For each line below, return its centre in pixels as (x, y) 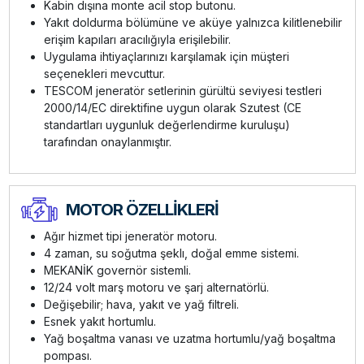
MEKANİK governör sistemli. (117, 270)
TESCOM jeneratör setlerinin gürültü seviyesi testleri (182, 90)
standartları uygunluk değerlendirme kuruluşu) (167, 124)
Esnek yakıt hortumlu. (100, 321)
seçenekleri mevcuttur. (104, 73)
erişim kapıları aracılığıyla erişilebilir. (137, 39)
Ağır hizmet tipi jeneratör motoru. (130, 236)
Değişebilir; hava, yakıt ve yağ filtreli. (141, 304)
